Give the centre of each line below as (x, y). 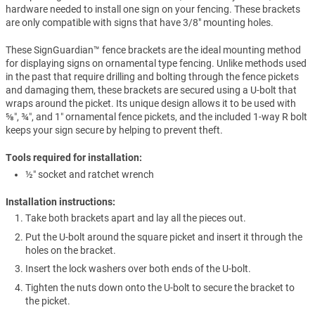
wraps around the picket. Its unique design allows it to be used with (151, 104)
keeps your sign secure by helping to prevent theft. (114, 130)
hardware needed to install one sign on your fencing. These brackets (153, 9)
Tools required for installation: (74, 157)
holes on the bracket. (71, 250)
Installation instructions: (60, 201)
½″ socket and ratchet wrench (90, 174)
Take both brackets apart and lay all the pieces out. (136, 218)
